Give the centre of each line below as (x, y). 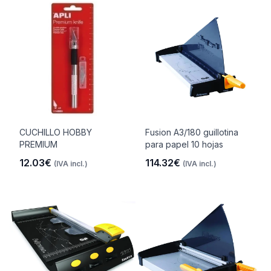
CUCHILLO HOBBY (56, 132)
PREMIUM (38, 144)
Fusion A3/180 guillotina (192, 132)
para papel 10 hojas (184, 144)
